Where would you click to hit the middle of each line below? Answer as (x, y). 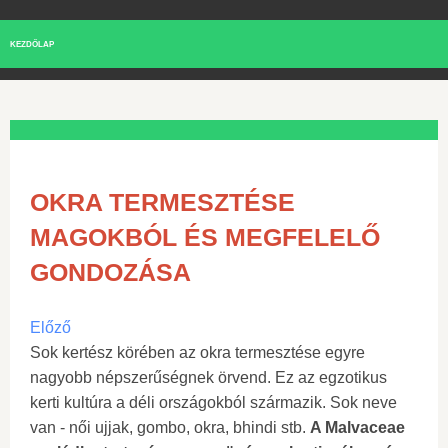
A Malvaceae (357, 427)
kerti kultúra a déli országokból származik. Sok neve (213, 402)
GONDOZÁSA (110, 272)
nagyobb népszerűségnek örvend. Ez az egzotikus (208, 377)
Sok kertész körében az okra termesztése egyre (197, 352)
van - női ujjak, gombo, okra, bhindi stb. (170, 427)
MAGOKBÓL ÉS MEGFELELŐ (205, 237)
